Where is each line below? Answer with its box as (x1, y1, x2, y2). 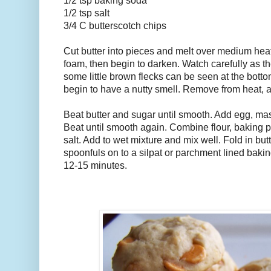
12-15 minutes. (64, 160, 127, 171)
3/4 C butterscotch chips (64, 21, 166, 31)
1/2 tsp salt (64, 8, 109, 19)
